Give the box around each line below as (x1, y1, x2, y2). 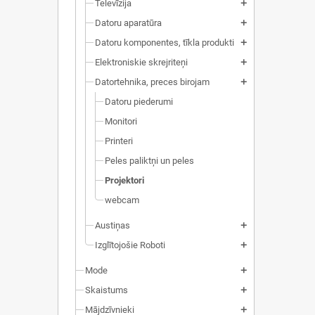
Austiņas (95, 220, 130, 231)
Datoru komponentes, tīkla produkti (95, 37, 234, 48)
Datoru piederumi (105, 96, 173, 107)
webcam (105, 195, 139, 205)
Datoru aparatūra (95, 18, 162, 28)
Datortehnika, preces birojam (95, 77, 210, 87)
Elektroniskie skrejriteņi (95, 57, 188, 67)
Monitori (105, 116, 137, 127)
